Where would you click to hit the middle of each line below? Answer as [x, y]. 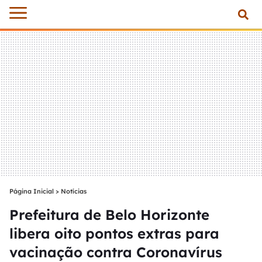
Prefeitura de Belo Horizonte [109, 215]
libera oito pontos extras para [114, 233]
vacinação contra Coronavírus [116, 252]
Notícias [74, 191]
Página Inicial [32, 191]
